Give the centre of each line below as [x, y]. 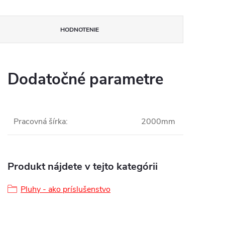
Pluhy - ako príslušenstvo [66, 189]
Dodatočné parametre [85, 79]
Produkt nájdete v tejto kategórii [83, 166]
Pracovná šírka [40, 122]
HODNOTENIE [80, 30]
